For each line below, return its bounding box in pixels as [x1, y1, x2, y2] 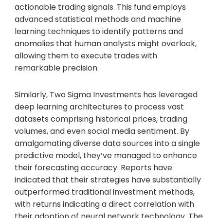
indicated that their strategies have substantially [15, 174, 201, 185]
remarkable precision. [15, 62, 99, 73]
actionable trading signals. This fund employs [15, 1, 186, 13]
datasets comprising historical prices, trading [15, 113, 187, 125]
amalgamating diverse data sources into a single [15, 137, 200, 149]
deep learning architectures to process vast [15, 101, 184, 112]
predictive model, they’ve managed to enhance [15, 149, 197, 161]
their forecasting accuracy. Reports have [15, 162, 172, 173]
